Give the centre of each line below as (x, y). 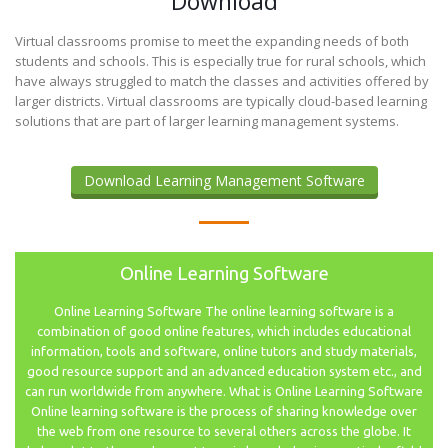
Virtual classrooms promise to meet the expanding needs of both (212, 41)
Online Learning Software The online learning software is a (224, 311)
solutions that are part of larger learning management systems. (207, 121)
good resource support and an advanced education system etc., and (224, 371)
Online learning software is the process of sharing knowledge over (224, 411)
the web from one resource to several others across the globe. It (224, 431)
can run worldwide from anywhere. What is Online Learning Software (224, 391)
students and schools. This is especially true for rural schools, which (220, 61)
